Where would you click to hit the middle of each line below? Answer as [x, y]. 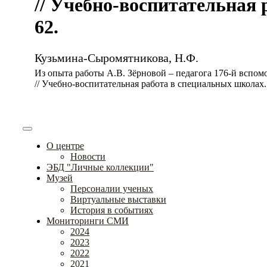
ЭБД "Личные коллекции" [100, 167]
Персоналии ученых [112, 188]
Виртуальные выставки [118, 199]
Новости [88, 156]
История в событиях [112, 210]
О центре [65, 145]
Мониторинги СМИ [88, 221]
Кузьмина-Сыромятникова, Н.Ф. [117, 58]
